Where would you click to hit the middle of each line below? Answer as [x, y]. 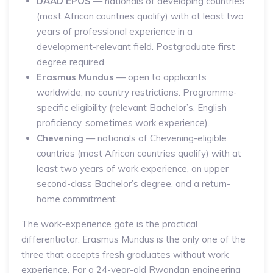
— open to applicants [160, 77]
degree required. [71, 62]
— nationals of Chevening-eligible [155, 138]
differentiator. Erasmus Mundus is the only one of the [133, 239]
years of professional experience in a [115, 31]
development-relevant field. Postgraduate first [136, 47]
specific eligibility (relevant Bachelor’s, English [132, 108]
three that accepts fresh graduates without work [125, 254]
